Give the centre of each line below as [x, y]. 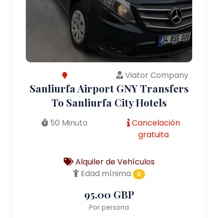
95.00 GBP [109, 194]
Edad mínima [105, 173]
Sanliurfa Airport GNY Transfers [109, 88]
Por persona [109, 207]
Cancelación [155, 123]
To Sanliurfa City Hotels [109, 102]
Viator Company [156, 75]
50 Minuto [68, 123]
